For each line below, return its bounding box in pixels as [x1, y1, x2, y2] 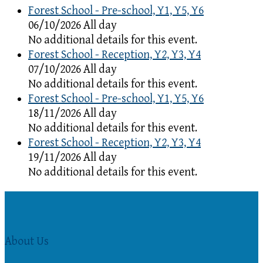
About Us [5, 235, 49, 249]
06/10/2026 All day [28, 18, 117, 32]
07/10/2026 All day [28, 62, 117, 76]
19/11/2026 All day [28, 150, 117, 164]
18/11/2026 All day [28, 106, 117, 120]
